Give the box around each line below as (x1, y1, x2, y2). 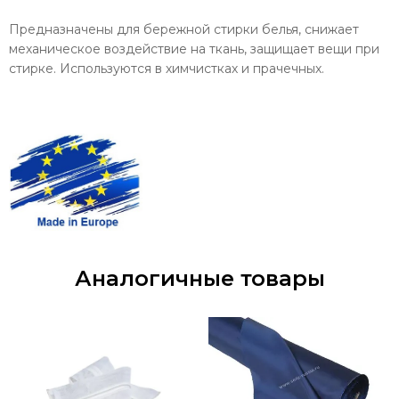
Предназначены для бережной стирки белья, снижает (9, 21, 359, 37)
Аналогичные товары (74, 265, 325, 292)
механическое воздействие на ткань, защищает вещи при (9, 41, 379, 57)
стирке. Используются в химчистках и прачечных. (9, 61, 328, 77)
